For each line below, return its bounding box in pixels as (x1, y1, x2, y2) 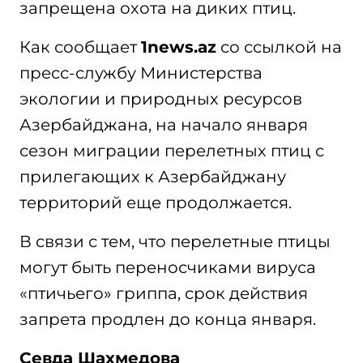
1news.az (141, 36, 216, 57)
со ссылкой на (216, 36, 342, 57)
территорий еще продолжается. (19, 192, 292, 212)
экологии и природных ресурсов (19, 88, 302, 109)
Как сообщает (19, 36, 141, 57)
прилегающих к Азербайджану (19, 166, 286, 186)
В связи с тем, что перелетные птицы (19, 231, 331, 251)
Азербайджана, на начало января (19, 114, 308, 135)
